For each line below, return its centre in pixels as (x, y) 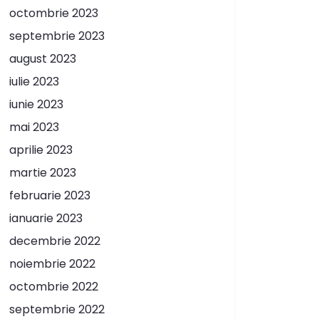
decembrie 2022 (55, 241)
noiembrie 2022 (52, 263)
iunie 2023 (36, 104)
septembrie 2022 (57, 309)
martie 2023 (43, 172)
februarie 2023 (50, 195)
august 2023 (43, 58)
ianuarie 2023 (46, 218)
